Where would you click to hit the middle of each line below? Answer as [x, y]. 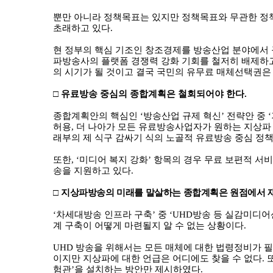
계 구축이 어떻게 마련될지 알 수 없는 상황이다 [148, 225]
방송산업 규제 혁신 [182, 116]
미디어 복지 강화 [114, 160]
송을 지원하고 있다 [92, 171]
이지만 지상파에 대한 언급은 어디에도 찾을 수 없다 [158, 258]
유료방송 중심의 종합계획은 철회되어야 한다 [153, 94]
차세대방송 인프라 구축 [104, 214]
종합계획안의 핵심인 [97, 116]
